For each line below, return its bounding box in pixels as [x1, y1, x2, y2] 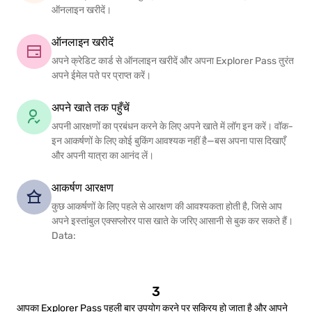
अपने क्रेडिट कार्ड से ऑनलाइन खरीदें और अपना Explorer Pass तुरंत [52, 54, 294, 66]
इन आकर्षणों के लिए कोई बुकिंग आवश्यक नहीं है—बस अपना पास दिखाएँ [52, 134, 286, 146]
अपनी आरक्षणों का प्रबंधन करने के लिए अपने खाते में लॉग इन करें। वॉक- [52, 120, 293, 132]
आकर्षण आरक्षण [52, 181, 114, 194]
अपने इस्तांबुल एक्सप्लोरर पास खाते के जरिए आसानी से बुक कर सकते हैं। [52, 214, 293, 226]
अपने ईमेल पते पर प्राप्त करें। [52, 69, 151, 81]
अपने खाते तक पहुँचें [52, 101, 130, 114]
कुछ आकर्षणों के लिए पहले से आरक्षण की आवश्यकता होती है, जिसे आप [52, 200, 282, 212]
